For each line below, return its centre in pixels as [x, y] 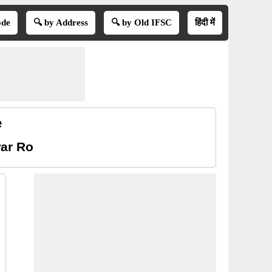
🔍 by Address [60, 22]
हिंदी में [205, 22]
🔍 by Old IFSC [141, 22]
